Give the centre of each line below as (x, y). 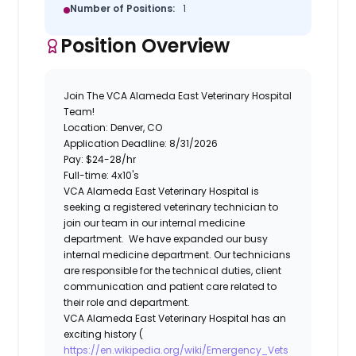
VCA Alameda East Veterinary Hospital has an (175, 318)
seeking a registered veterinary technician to (171, 207)
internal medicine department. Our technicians (178, 254)
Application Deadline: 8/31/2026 (141, 143)
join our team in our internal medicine (155, 222)
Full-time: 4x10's (102, 175)
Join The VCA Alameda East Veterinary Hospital (178, 95)
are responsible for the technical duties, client (173, 270)
